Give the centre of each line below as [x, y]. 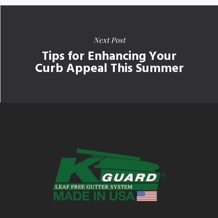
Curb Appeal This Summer [109, 69]
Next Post [109, 40]
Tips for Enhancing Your [109, 56]
